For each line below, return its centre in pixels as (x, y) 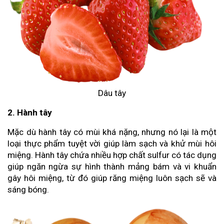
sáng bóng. (28, 189)
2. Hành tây (30, 112)
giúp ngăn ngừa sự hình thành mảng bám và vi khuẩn (112, 166)
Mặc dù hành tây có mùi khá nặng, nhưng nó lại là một (112, 132)
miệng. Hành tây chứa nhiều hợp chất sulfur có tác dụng (112, 155)
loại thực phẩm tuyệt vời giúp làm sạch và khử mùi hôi (112, 143)
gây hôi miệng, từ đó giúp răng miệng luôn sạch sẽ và (112, 178)
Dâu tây (112, 93)
